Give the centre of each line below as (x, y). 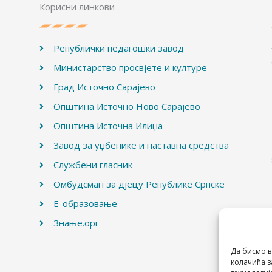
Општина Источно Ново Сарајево (127, 107)
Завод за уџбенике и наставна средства (141, 145)
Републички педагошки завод (118, 48)
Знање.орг (76, 223)
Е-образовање (85, 204)
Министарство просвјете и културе (130, 68)
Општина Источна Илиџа (108, 126)
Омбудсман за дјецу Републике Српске (139, 184)
